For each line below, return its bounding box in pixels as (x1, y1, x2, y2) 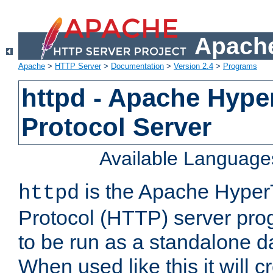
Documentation (111, 62, 164, 71)
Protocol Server (21, 113, 212, 142)
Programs (223, 62, 257, 71)
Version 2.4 (174, 62, 213, 71)
